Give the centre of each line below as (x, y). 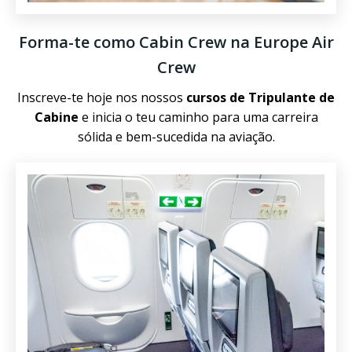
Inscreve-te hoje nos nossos (102, 97)
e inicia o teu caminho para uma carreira (198, 117)
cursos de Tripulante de (260, 97)
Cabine (56, 117)
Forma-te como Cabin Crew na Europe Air (176, 42)
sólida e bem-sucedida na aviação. (176, 137)
